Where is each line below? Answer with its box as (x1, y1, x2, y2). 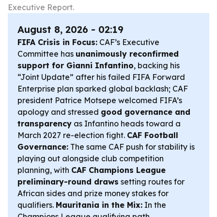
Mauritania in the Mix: (56, 200, 142, 210)
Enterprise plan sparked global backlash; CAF (17, 84, 188, 93)
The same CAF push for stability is (68, 142, 195, 152)
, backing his (134, 61, 180, 70)
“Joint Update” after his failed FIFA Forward (17, 72, 185, 82)
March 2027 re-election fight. (17, 130, 127, 140)
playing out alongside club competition (17, 154, 164, 163)
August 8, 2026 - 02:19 (17, 23, 124, 35)
